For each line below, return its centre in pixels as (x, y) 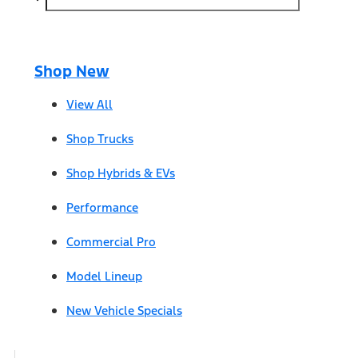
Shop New (72, 71)
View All (89, 104)
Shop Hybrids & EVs (121, 173)
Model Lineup (104, 276)
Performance (102, 207)
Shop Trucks (100, 138)
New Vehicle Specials (124, 310)
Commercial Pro (111, 241)
